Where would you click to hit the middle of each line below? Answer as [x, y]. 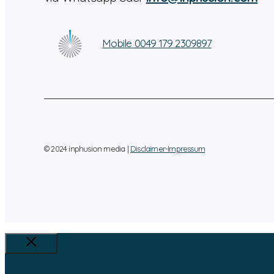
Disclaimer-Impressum [168, 148]
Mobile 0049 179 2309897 [157, 43]
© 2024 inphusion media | [87, 148]
